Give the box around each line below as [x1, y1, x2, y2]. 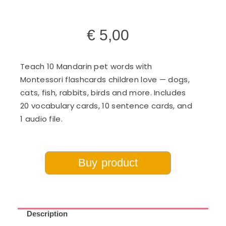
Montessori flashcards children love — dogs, [20, 74, 190, 85]
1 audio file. [20, 113, 63, 124]
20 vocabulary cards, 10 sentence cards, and [20, 100, 192, 111]
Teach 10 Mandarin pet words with [20, 61, 152, 72]
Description [27, 209, 68, 218]
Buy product [78, 156, 138, 169]
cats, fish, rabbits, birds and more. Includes [20, 87, 186, 98]
